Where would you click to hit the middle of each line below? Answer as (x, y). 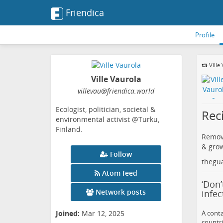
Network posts (121, 192)
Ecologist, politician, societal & (106, 110)
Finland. (69, 129)
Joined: (68, 214)
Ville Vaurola (116, 79)
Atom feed (120, 173)
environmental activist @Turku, (108, 119)
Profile (205, 35)
